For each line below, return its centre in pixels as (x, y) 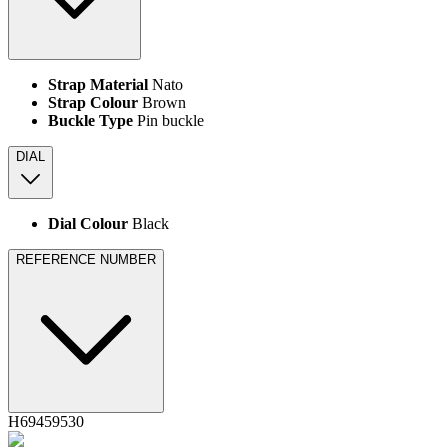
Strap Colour (93, 103)
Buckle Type (90, 121)
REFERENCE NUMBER (86, 260)
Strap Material (98, 85)
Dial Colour (88, 224)
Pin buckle (168, 121)
